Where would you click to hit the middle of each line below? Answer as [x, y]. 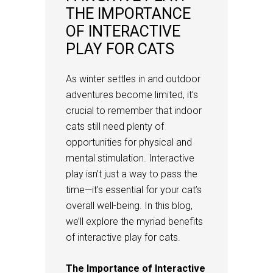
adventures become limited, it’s [132, 94]
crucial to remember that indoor [134, 110]
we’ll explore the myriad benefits [134, 221]
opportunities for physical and [129, 142]
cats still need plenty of [115, 126]
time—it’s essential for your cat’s [134, 190]
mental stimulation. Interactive [130, 158]
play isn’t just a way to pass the [132, 174]
